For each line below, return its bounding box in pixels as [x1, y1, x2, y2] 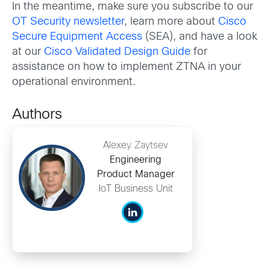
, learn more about [124, 17, 218, 27]
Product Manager [96, 170, 175, 179]
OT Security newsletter [12, 17, 124, 27]
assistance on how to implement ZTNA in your [12, 62, 241, 72]
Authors [12, 108, 62, 122]
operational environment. [12, 77, 136, 87]
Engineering [110, 155, 162, 165]
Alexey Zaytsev [103, 141, 168, 150]
